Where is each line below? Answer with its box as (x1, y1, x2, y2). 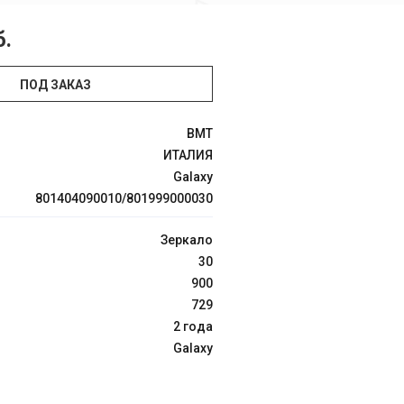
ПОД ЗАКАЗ (19, 78, 91, 92)
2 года (173, 319, 213, 334)
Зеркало (161, 233, 213, 247)
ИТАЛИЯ (163, 148, 213, 162)
